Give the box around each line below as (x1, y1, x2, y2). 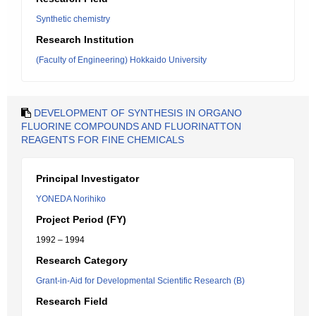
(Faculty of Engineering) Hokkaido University (36, 55, 207, 65)
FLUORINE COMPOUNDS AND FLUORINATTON (21, 121, 241, 132)
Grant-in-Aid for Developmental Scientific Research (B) (36, 276, 245, 286)
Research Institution (36, 34, 134, 45)
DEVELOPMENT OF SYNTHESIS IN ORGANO (34, 107, 242, 119)
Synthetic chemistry (36, 14, 110, 24)
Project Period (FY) (36, 214, 126, 225)
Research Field (36, 296, 108, 307)
